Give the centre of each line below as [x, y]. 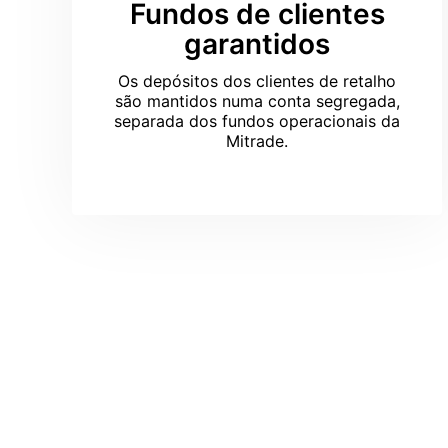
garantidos [257, 44]
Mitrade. [257, 141]
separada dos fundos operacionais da [257, 121]
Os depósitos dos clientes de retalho [257, 81]
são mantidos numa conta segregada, [257, 101]
